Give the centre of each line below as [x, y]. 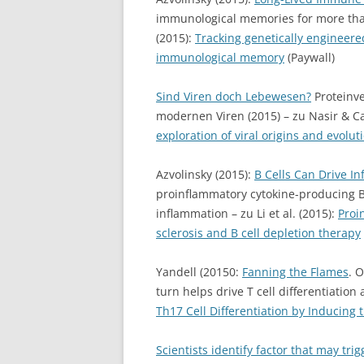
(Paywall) [310, 57]
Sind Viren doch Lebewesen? [234, 96]
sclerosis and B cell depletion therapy [258, 233]
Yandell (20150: [199, 272]
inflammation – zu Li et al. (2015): [247, 213]
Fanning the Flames [295, 272]
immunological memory [220, 57]
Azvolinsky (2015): [205, 174]
